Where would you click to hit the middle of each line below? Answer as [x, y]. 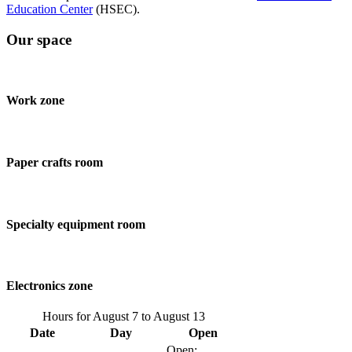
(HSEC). [116, 9]
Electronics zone [49, 286]
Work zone [35, 101]
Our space [39, 39]
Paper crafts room [55, 163]
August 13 [179, 317]
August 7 [115, 317]
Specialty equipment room [76, 224]
